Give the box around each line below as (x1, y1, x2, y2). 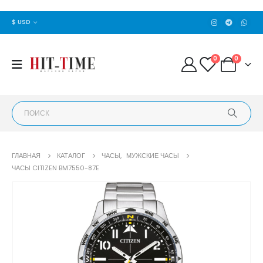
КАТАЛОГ (57, 150, 85, 160)
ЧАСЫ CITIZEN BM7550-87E (12, 163, 99, 173)
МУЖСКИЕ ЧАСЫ (126, 150, 179, 160)
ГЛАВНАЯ (12, 150, 41, 160)
